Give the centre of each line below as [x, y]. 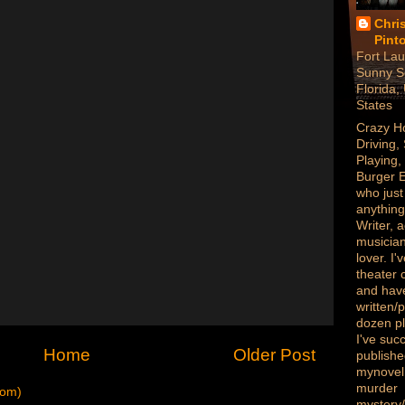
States [374, 105]
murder [377, 388]
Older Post [274, 355]
